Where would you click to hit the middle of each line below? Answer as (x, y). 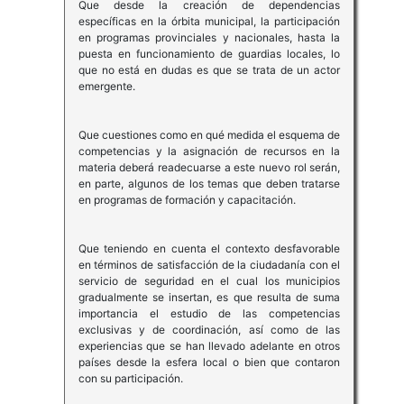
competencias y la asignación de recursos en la (209, 151)
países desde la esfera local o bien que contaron (209, 363)
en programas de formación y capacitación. (187, 200)
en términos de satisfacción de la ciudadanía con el (209, 265)
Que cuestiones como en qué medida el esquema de (209, 135)
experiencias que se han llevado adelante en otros (209, 346)
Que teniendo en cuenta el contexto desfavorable (209, 249)
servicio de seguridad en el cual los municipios (209, 281)
